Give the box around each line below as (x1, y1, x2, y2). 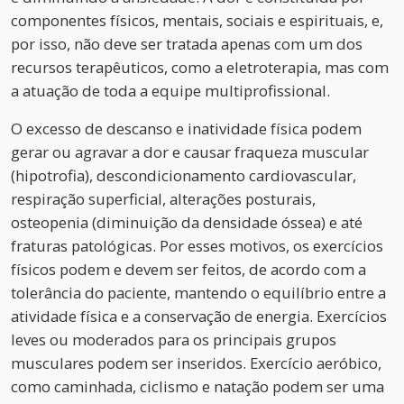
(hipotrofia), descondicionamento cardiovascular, (11, 164, 356, 186)
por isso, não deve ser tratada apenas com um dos (11, 32, 363, 54)
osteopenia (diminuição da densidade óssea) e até (11, 211, 363, 233)
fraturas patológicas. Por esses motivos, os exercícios (11, 234, 383, 256)
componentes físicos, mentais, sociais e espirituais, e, (11, 9, 383, 31)
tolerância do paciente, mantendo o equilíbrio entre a (11, 281, 386, 303)
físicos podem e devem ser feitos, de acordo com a (11, 258, 366, 280)
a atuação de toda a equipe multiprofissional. (11, 79, 330, 101)
